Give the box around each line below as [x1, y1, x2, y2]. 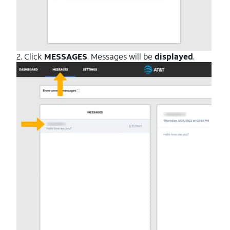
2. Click [16, 51, 44, 62]
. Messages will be [87, 51, 155, 62]
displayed [155, 51, 193, 62]
